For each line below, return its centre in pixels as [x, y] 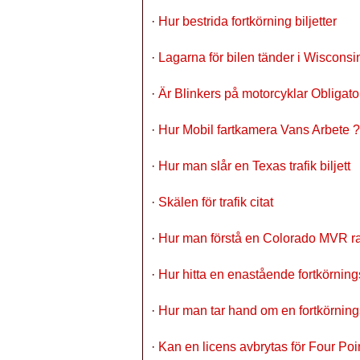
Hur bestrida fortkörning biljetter [247, 21]
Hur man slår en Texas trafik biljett [254, 166]
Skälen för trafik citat [216, 202]
